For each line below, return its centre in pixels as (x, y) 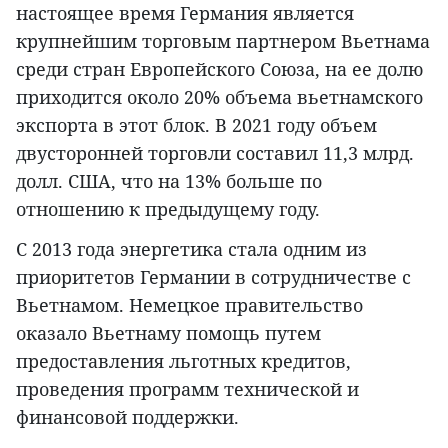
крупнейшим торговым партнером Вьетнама (223, 40)
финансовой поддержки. (127, 416)
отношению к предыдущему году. (168, 208)
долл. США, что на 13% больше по (169, 180)
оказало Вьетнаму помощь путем (168, 332)
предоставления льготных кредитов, (183, 360)
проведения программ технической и (187, 388)
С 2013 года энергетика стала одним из (191, 248)
